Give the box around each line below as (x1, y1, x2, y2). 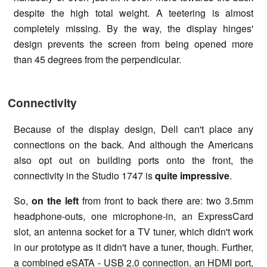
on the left (32, 193, 79, 207)
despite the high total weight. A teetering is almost (14, 6, 253, 20)
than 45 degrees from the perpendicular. (14, 52, 181, 67)
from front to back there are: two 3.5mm (79, 193, 253, 207)
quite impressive (155, 168, 229, 182)
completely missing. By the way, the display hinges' (14, 21, 253, 36)
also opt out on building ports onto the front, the (14, 153, 253, 167)
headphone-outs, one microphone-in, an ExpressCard (14, 209, 253, 223)
